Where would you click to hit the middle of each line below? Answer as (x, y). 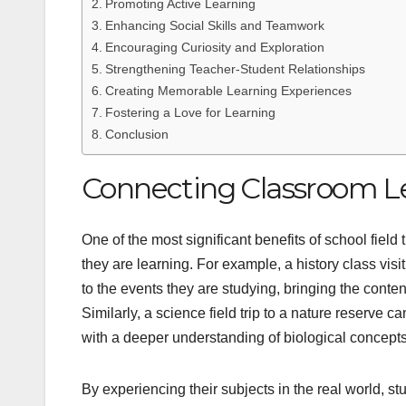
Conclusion (136, 135)
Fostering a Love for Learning (190, 113)
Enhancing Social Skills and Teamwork (214, 26)
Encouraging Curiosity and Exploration (214, 48)
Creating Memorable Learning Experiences (228, 91)
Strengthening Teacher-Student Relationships (235, 69)
